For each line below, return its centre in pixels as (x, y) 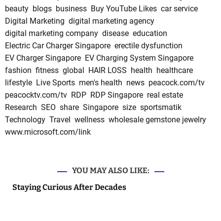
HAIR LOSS (108, 70)
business (71, 8)
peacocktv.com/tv (36, 95)
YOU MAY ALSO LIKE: (110, 170)
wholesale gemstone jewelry (157, 119)
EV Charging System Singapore (139, 58)
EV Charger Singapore (43, 58)
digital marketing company (52, 33)
